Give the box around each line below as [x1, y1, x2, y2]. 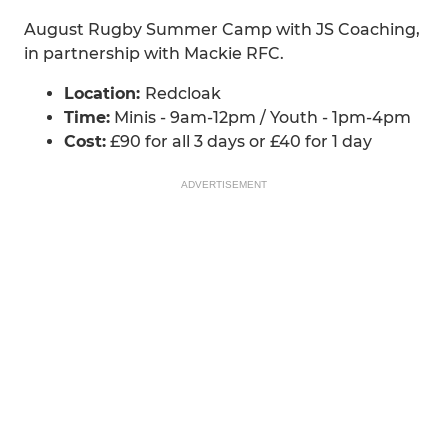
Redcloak [145, 84, 221, 103]
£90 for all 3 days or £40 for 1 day [106, 132, 372, 151]
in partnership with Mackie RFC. [24, 44, 284, 63]
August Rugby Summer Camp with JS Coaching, [24, 20, 420, 39]
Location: [64, 84, 145, 103]
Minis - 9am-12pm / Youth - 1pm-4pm [110, 108, 411, 127]
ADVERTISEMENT [181, 179, 267, 190]
